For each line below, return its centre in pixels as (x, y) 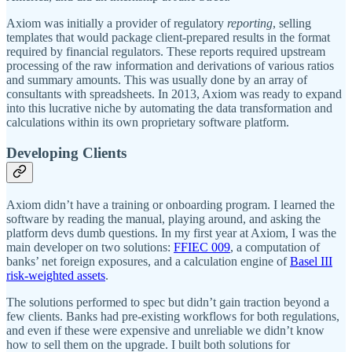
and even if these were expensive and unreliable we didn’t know (165, 330)
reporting (250, 24)
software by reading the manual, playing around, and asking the (163, 218)
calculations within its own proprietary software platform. (148, 123)
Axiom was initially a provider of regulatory (117, 24)
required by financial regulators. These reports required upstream (166, 52)
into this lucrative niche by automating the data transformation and (169, 108)
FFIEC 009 (202, 247)
